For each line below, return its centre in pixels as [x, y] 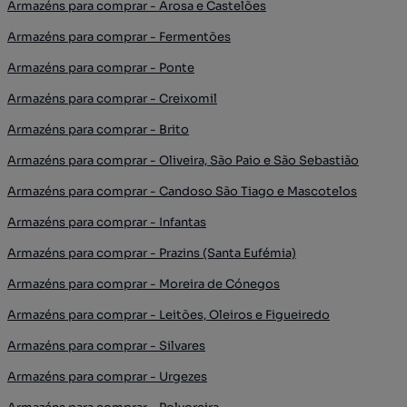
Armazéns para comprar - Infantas [107, 222]
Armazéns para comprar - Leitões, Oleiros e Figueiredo [169, 314]
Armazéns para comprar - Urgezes [107, 376]
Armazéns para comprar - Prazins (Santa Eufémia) [152, 253]
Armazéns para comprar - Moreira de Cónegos [144, 283]
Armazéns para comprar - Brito [98, 129]
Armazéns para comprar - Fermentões [119, 36]
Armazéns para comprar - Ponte [101, 67]
